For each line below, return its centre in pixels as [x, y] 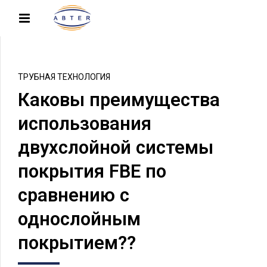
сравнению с [74, 195]
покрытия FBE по [92, 172]
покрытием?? [77, 243]
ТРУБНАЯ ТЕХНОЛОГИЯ [64, 77]
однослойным [79, 219]
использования [85, 124]
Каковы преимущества [119, 100]
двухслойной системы [116, 148]
